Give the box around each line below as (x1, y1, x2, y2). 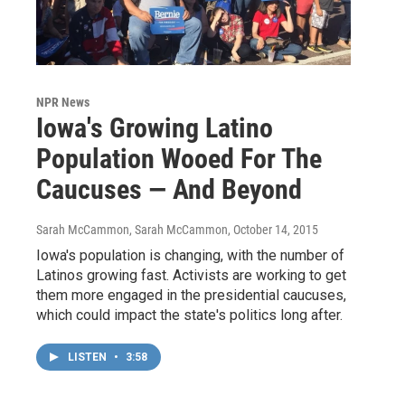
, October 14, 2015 (228, 221, 318, 237)
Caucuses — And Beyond (36, 173, 302, 205)
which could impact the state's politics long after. (36, 306, 343, 324)
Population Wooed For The (36, 142, 322, 174)
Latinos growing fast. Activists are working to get (36, 266, 346, 284)
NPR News (36, 94, 89, 109)
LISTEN (68, 350, 109, 363)
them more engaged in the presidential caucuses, (36, 286, 346, 304)
